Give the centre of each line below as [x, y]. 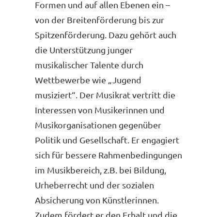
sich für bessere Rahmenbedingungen [108, 155]
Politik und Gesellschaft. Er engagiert [107, 140]
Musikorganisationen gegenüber [98, 125]
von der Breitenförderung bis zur [100, 20]
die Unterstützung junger [84, 50]
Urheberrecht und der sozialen [94, 185]
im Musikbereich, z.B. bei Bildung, [101, 170]
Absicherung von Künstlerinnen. [97, 200]
